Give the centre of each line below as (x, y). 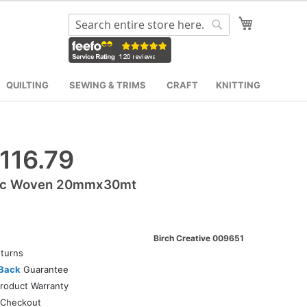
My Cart (274, 21)
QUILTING (27, 85)
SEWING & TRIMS (108, 85)
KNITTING (238, 85)
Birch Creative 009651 (199, 238)
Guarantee (44, 269)
